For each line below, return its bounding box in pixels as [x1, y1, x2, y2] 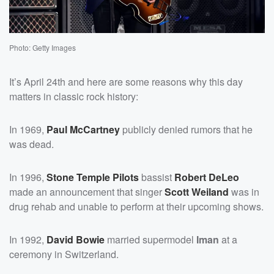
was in [229, 185, 259, 199]
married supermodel [107, 232, 196, 247]
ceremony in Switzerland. [9, 247, 119, 262]
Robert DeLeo [174, 170, 239, 185]
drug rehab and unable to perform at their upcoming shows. [9, 199, 264, 214]
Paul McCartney [46, 122, 120, 137]
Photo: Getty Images [9, 42, 76, 53]
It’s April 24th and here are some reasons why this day [9, 75, 243, 89]
